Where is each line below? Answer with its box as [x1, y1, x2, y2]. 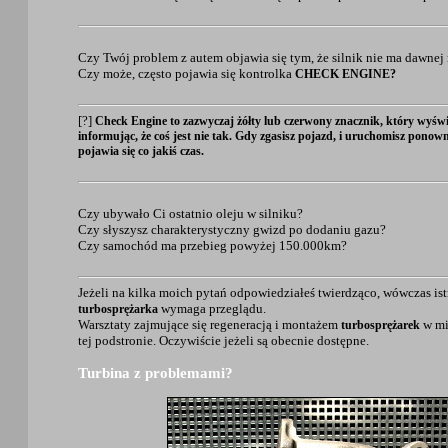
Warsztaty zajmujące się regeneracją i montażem [78, 316, 341, 332]
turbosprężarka [78, 301, 158, 316]
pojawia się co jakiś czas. [78, 143, 204, 158]
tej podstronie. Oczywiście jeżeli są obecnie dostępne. [78, 332, 369, 348]
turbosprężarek [341, 317, 420, 332]
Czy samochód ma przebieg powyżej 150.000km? [78, 237, 347, 253]
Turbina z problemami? [78, 364, 233, 382]
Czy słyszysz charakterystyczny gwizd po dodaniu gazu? [78, 221, 386, 237]
